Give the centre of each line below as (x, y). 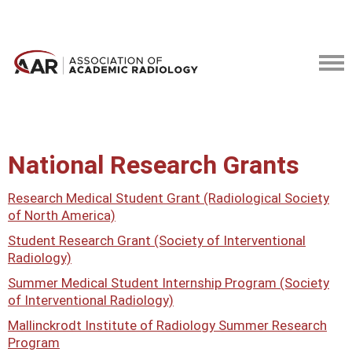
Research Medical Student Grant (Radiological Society (169, 198)
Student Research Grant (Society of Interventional (157, 240)
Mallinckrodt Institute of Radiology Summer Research (167, 325)
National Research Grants (154, 165)
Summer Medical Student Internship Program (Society (169, 283)
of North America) (62, 215)
